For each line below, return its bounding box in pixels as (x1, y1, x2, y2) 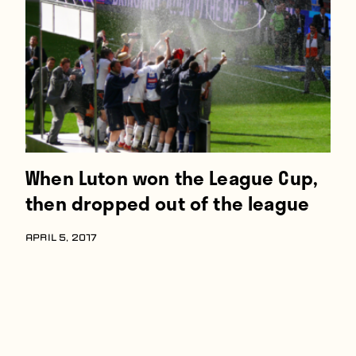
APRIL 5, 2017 (25, 234, 98, 243)
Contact (25, 52, 85, 75)
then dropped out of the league (25, 188, 310, 218)
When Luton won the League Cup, (25, 163, 319, 192)
